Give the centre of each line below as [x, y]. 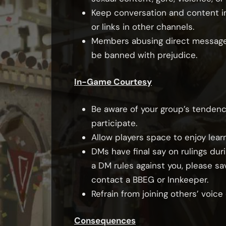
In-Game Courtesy [113, 82]
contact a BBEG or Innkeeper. [150, 179]
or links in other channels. [143, 26]
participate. [114, 123]
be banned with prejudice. [144, 55]
